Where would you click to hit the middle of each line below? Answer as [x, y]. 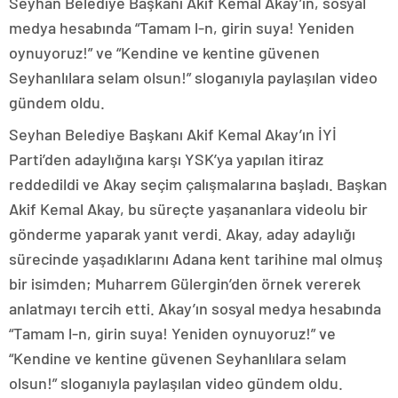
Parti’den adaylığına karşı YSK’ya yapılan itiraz [166, 159]
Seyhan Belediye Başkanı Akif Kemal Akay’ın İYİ [173, 135]
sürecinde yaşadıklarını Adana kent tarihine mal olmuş [196, 259]
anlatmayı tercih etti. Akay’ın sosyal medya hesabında [195, 309]
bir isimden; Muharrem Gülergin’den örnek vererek [185, 284]
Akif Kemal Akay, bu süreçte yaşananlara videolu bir [188, 209]
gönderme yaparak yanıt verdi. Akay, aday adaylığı [182, 234]
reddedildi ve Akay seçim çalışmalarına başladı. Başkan [198, 184]
